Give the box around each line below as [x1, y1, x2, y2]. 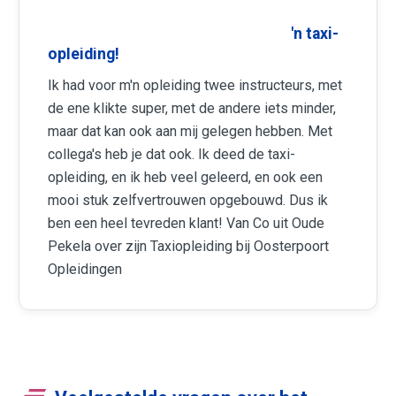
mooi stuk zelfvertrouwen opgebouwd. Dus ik [48, 191, 329, 209]
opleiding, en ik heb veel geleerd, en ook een [48, 168, 324, 186]
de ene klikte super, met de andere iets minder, [48, 99, 337, 117]
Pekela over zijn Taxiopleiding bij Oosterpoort [48, 237, 330, 255]
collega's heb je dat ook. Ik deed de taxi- [48, 145, 296, 163]
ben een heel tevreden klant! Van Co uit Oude [48, 214, 325, 232]
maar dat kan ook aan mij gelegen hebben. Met [48, 122, 333, 140]
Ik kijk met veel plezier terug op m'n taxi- [48, 24, 339, 42]
